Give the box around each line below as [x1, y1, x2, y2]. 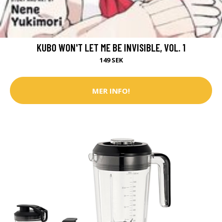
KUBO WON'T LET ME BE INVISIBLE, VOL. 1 [37, 41, 185, 54]
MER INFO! [92, 85, 130, 96]
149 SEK [99, 55, 123, 65]
